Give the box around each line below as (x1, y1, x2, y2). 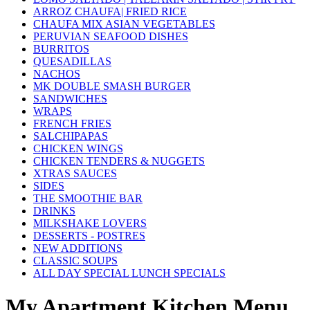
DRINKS (33, 204, 75, 217)
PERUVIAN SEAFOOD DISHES (33, 30, 188, 42)
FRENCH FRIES (33, 117, 111, 129)
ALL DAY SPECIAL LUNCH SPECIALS (33, 266, 226, 279)
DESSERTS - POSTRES (33, 229, 145, 241)
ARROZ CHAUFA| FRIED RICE (33, 5, 187, 17)
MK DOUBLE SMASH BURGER (33, 80, 191, 92)
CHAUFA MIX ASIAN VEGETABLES (33, 17, 215, 30)
